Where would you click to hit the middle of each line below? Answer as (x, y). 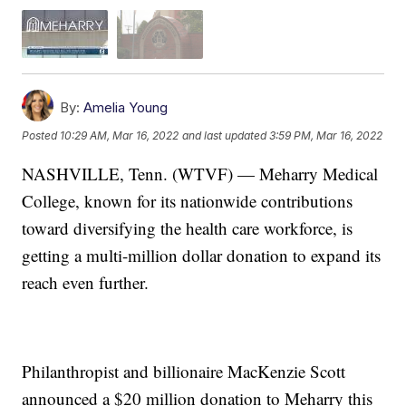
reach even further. (86, 282)
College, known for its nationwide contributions (188, 200)
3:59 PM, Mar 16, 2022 (326, 136)
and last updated (225, 136)
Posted (41, 136)
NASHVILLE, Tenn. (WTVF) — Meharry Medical (200, 173)
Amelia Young (126, 107)
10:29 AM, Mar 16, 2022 (120, 136)
